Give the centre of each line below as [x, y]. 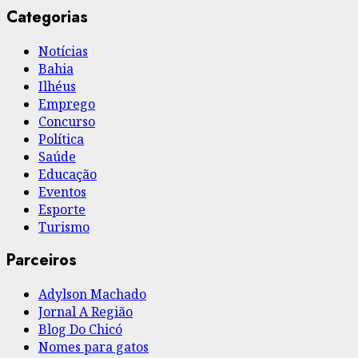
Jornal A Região [86, 311]
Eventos [62, 191]
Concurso [67, 121]
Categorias [47, 17]
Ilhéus [57, 86]
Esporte [62, 209]
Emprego [67, 103]
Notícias [63, 51]
